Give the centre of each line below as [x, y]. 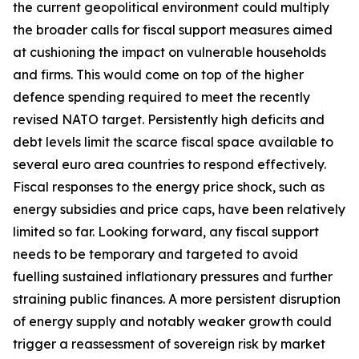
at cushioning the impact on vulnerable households [169, 52]
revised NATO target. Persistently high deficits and [169, 119]
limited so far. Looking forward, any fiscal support [166, 232]
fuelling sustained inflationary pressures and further [173, 276]
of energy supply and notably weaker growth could [172, 321]
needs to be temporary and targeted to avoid [155, 254]
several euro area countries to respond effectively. [169, 164]
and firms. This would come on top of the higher [158, 75]
